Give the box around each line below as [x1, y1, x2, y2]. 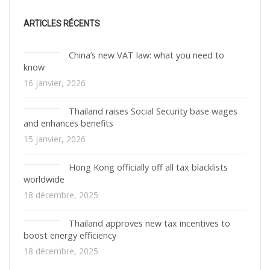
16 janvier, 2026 [24, 77, 86, 89]
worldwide [24, 174, 64, 185]
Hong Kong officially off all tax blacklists [69, 162, 228, 173]
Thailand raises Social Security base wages [69, 105, 237, 117]
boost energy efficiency [24, 230, 116, 241]
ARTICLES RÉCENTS [24, 19, 100, 28]
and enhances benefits [24, 118, 113, 129]
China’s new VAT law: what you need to [69, 49, 224, 61]
